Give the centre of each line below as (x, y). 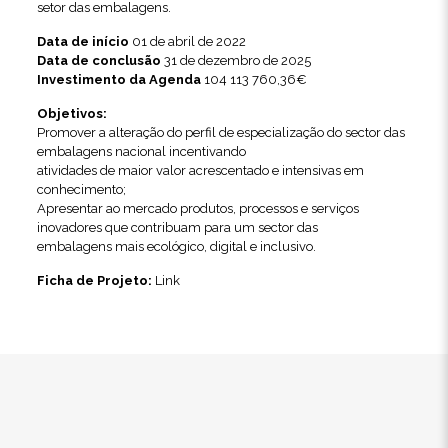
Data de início (82, 41)
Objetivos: (71, 113)
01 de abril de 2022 (187, 41)
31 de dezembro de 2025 (235, 60)
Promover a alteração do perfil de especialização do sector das (220, 132)
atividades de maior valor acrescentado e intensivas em (200, 170)
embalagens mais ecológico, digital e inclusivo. (176, 246)
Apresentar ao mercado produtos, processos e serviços (197, 208)
